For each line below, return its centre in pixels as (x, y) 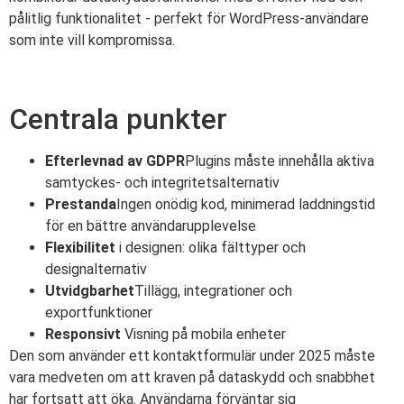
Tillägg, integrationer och (213, 290)
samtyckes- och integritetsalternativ (162, 182)
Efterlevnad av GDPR (115, 161)
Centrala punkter (118, 119)
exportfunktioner (99, 312)
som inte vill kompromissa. (92, 40)
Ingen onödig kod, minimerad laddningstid (246, 204)
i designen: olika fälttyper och (211, 247)
